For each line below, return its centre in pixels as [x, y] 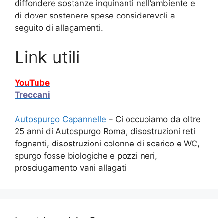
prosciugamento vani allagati [71, 168]
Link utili [47, 57]
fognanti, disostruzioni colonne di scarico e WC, [107, 144]
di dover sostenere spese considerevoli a [95, 16]
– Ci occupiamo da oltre [153, 119]
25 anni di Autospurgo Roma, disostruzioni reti [105, 132]
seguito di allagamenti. [59, 28]
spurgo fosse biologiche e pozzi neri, [86, 156]
